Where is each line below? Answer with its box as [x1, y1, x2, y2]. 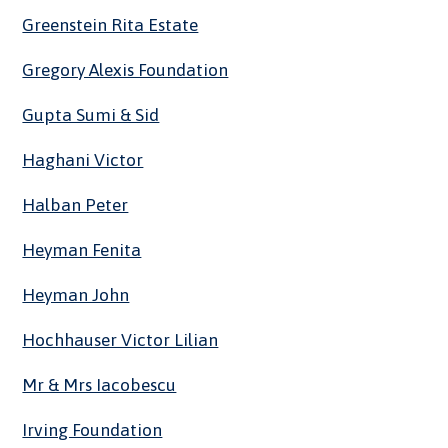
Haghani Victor [22, 150, 144, 171]
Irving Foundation [22, 420, 163, 441]
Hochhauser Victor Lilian [22, 330, 219, 351]
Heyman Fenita [22, 240, 142, 261]
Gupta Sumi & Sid [22, 105, 160, 126]
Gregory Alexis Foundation [22, 60, 229, 81]
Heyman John [22, 285, 130, 306]
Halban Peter [22, 195, 129, 216]
